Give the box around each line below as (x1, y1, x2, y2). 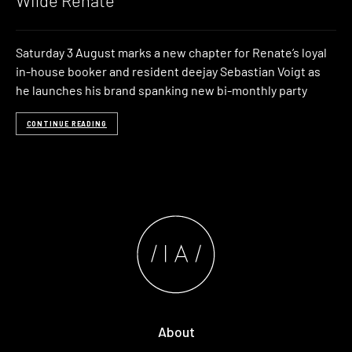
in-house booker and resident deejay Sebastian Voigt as (16, 63, 321, 79)
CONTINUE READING (26, 119, 107, 129)
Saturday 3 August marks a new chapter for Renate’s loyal (16, 44, 327, 60)
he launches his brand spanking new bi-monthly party (16, 82, 307, 97)
